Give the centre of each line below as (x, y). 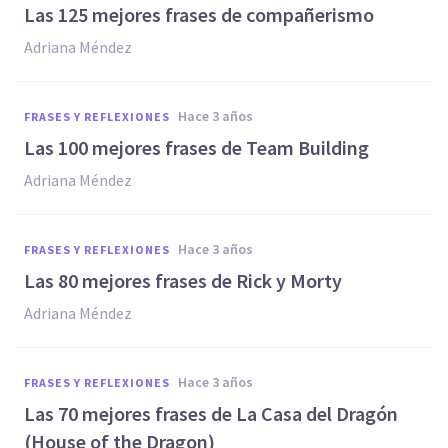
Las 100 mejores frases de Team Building (196, 147)
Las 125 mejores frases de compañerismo (199, 14)
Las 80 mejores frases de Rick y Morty (183, 280)
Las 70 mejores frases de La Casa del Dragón (211, 413)
